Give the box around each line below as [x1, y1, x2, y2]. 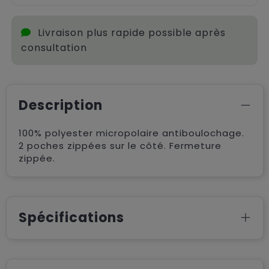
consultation [21, 40, 87, 55]
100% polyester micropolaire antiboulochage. [18, 126, 244, 139]
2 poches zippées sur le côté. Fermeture [18, 139, 222, 152]
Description [18, 95, 103, 115]
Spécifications [18, 208, 124, 227]
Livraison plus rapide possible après [38, 25, 226, 40]
